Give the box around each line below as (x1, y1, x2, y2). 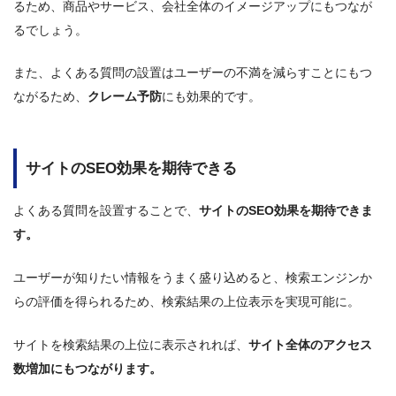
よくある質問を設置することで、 (13, 203, 199, 218)
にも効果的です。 (162, 89, 261, 104)
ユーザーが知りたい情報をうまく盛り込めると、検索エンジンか (13, 270, 372, 285)
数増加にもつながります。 (13, 361, 162, 376)
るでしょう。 (13, 22, 88, 37)
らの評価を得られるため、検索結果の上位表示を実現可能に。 (13, 293, 360, 308)
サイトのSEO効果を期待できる (26, 159, 237, 178)
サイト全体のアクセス (248, 337, 372, 352)
